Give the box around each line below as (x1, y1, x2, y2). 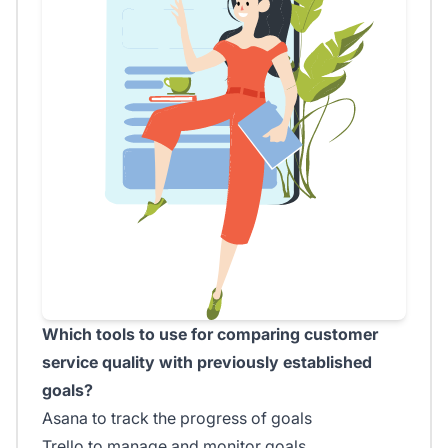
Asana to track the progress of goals (42, 408, 312, 429)
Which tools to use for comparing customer (42, 324, 378, 345)
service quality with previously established (42, 352, 372, 373)
